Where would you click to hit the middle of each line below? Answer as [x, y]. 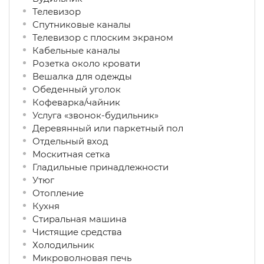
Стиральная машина [78, 219]
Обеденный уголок [75, 89]
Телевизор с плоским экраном [102, 37]
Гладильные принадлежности [99, 167]
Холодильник [62, 245]
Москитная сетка [70, 154]
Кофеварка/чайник [75, 102]
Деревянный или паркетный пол [107, 128]
